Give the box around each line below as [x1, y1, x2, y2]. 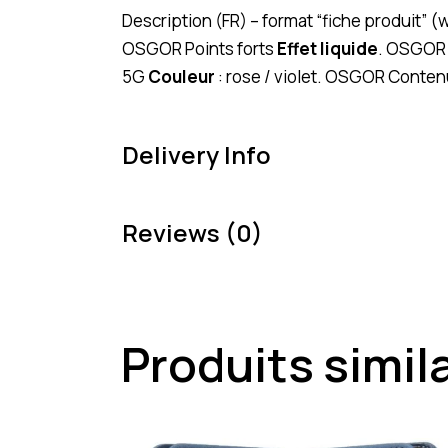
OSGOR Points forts [122, 36, 277, 60]
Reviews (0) [122, 215, 263, 249]
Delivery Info [122, 137, 271, 171]
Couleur [148, 64, 215, 88]
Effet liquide [277, 36, 378, 60]
